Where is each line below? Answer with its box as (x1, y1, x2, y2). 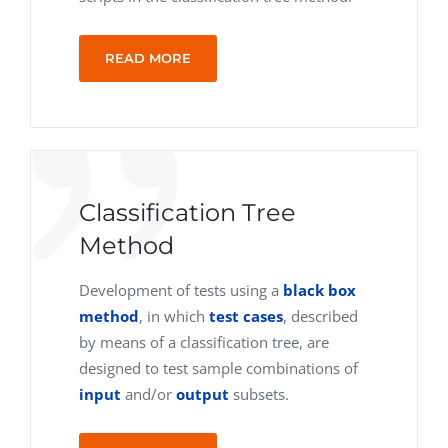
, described (283, 306, 358, 326)
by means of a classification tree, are (79, 332, 329, 352)
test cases (209, 306, 283, 326)
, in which (139, 306, 209, 326)
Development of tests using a (79, 280, 283, 300)
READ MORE (105, 50, 191, 66)
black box (283, 280, 356, 300)
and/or (121, 384, 176, 404)
